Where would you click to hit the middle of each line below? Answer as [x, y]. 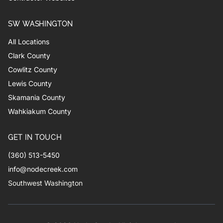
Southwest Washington [45, 183]
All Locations [29, 42]
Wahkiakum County [40, 111]
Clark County [29, 56]
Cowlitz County [33, 70]
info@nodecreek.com [43, 169]
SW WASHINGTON [41, 24]
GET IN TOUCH [35, 138]
